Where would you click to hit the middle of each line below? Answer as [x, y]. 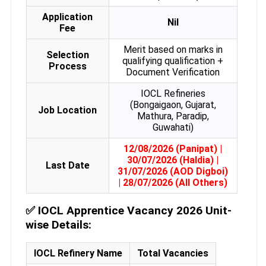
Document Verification [173, 72]
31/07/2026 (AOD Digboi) [173, 172]
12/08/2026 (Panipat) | [173, 149]
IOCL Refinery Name [78, 254]
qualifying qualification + [173, 61]
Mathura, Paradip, [173, 116]
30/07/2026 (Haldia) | [173, 160]
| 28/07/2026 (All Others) [173, 183]
